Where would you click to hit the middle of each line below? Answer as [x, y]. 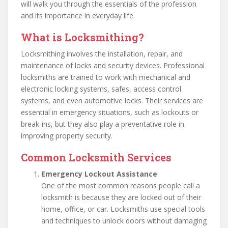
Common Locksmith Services [96, 157]
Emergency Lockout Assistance [99, 174]
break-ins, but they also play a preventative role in [103, 124]
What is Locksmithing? [82, 37]
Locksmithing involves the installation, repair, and [102, 54]
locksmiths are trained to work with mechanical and [106, 77]
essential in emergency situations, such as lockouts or [110, 112]
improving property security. [67, 136]
